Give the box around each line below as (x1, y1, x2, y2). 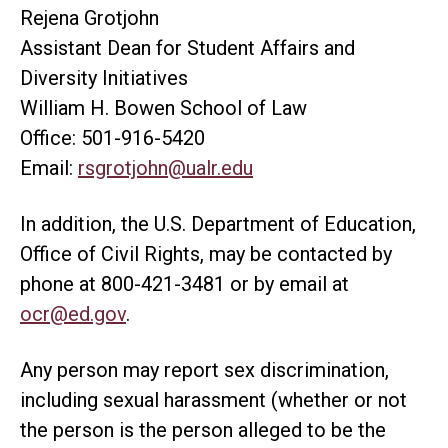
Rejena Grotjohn (20, 5, 159, 30)
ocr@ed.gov (20, 301, 126, 326)
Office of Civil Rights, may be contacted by (20, 241, 392, 266)
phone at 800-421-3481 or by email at (20, 271, 349, 296)
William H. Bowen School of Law (20, 95, 307, 120)
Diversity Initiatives (20, 65, 188, 90)
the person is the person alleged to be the (20, 417, 386, 442)
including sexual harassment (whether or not (20, 387, 407, 412)
